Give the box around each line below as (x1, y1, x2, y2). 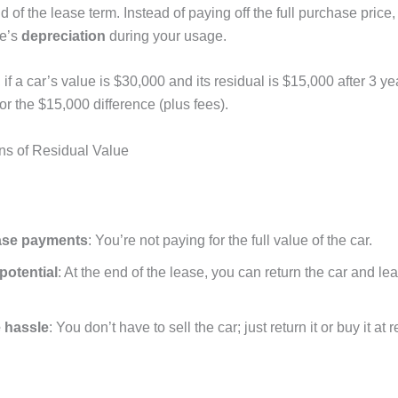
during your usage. (106, 28, 227, 44)
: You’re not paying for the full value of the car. (88, 233, 372, 249)
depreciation (21, 28, 106, 44)
